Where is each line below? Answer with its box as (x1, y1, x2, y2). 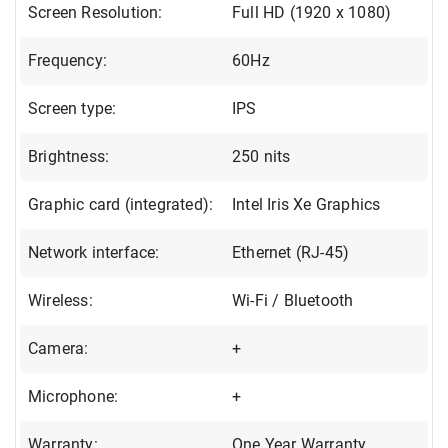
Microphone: (28, 386, 119, 406)
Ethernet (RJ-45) (232, 242, 350, 262)
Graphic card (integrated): (28, 194, 214, 214)
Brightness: (28, 146, 110, 166)
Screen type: (28, 98, 117, 118)
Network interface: (28, 242, 160, 262)
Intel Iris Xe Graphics (232, 194, 381, 214)
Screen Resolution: (28, 2, 163, 22)
